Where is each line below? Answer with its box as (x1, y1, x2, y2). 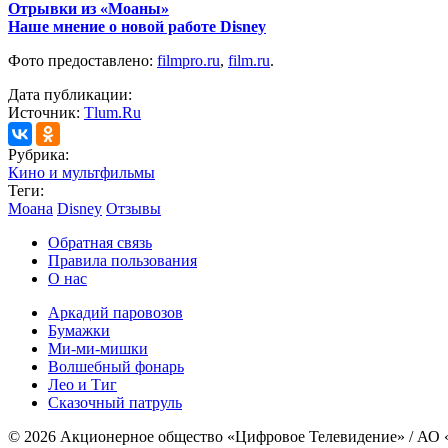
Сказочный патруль (48, 394, 182, 412)
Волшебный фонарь (48, 358, 184, 376)
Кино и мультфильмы (8, 164, 155, 182)
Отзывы (106, 200, 161, 218)
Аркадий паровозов (48, 304, 183, 322)
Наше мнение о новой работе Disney (8, 18, 266, 36)
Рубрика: (8, 146, 69, 164)
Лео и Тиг (48, 376, 117, 394)
